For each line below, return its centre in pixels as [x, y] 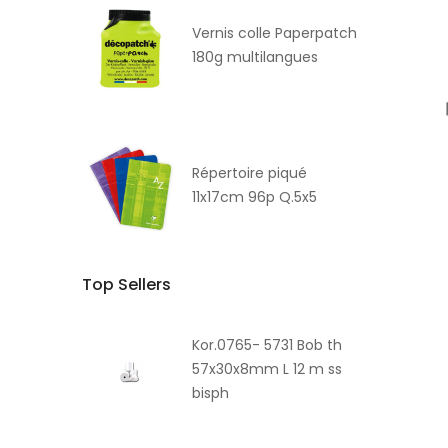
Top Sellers [126, 284]
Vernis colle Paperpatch [274, 33]
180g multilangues [255, 57]
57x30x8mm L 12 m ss [267, 368]
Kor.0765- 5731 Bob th [267, 344]
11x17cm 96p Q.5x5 [254, 197]
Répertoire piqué [249, 173]
